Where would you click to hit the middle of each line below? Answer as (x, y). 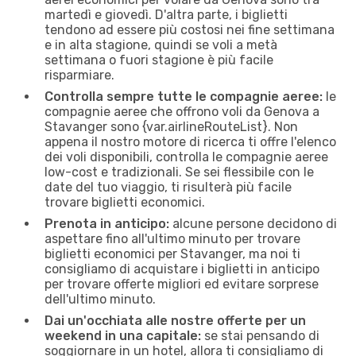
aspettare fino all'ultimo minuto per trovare (172, 238)
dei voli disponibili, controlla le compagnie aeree (186, 157)
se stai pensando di (260, 335)
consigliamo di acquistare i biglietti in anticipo (182, 269)
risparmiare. (79, 75)
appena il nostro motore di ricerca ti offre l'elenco (190, 141)
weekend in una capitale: (123, 335)
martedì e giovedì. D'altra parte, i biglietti (166, 14)
